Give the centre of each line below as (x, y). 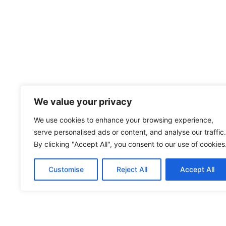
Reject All (132, 169)
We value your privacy (83, 102)
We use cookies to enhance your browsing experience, (124, 120)
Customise (66, 169)
